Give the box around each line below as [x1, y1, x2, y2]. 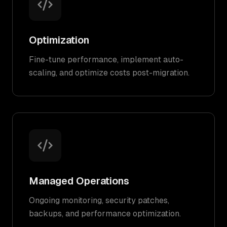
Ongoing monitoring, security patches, [29, 196, 169, 205]
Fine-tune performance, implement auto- [29, 55, 183, 64]
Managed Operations [29, 175, 129, 186]
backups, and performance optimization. [29, 209, 181, 218]
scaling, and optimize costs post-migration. [29, 68, 190, 78]
